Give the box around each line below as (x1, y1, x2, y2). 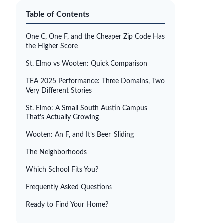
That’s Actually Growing (26, 114, 99, 121)
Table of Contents (26, 10, 89, 18)
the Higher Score (26, 43, 78, 50)
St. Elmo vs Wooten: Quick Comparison (26, 60, 147, 67)
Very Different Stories (26, 87, 92, 94)
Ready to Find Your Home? (26, 201, 108, 208)
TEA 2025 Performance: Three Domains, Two (26, 78, 165, 85)
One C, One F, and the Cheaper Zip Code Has (26, 33, 165, 40)
